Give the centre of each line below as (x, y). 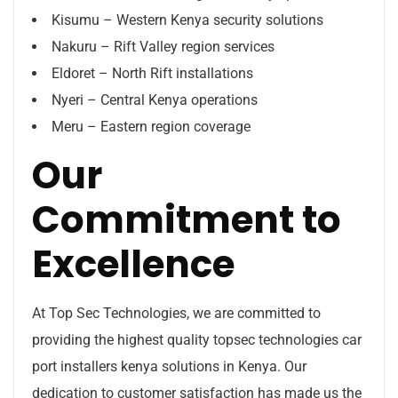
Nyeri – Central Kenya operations (155, 99)
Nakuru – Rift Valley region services (163, 46)
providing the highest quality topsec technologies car (197, 339)
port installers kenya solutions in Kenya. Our (169, 366)
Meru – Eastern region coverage (151, 126)
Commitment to (187, 219)
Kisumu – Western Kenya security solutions (187, 20)
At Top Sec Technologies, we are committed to (176, 313)
